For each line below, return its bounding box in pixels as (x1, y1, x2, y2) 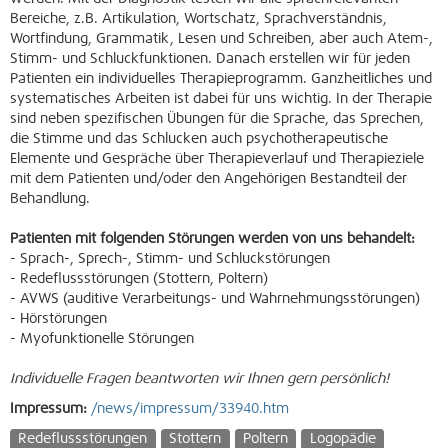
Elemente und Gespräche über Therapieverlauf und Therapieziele (10, 152, 424, 166)
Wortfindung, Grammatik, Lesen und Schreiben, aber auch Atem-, (10, 32, 433, 46)
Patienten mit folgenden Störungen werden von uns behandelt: (10, 232, 415, 246)
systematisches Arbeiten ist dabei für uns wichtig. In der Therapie (10, 92, 432, 106)
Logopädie (309, 431, 376, 446)
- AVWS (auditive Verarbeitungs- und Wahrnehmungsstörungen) (10, 292, 420, 306)
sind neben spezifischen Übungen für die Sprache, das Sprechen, (10, 112, 424, 126)
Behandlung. (10, 192, 90, 206)
